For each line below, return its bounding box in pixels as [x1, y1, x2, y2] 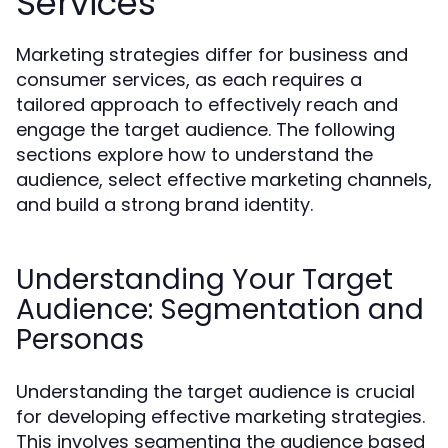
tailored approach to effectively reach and [16, 92, 398, 117]
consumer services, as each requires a [16, 67, 362, 92]
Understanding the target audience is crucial [16, 379, 415, 404]
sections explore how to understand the [16, 142, 373, 167]
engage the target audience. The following [16, 117, 395, 142]
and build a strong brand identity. [16, 192, 313, 217]
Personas [16, 320, 144, 359]
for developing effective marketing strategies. [16, 404, 425, 429]
